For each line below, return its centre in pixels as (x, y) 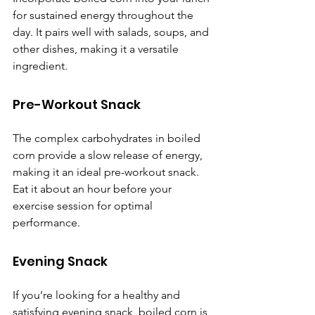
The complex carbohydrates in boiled (108, 139)
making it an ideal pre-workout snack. (107, 172)
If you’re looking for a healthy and (98, 295)
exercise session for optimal (84, 206)
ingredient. (40, 66)
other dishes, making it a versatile (97, 49)
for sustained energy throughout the (104, 15)
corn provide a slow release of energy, (109, 155)
